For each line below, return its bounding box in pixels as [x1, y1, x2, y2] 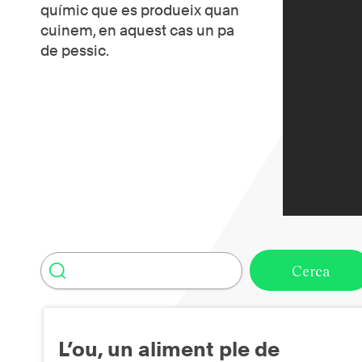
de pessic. [40, 42, 109, 59]
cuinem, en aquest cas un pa [40, 22, 234, 39]
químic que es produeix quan [40, 2, 239, 19]
